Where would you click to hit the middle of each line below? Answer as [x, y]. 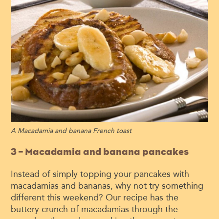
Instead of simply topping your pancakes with [100, 174]
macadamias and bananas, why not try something [107, 186]
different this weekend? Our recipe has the [95, 198]
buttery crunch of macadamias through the [95, 209]
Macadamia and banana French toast [74, 131]
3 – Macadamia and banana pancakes [100, 152]
